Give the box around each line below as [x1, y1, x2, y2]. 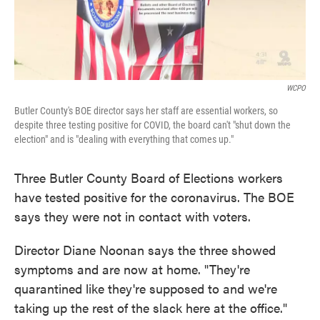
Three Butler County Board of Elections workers [14, 169, 283, 187]
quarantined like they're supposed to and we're [14, 279, 277, 298]
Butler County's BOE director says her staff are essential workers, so [14, 105, 278, 117]
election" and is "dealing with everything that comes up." [14, 134, 234, 146]
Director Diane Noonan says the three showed [14, 241, 276, 259]
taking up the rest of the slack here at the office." [14, 299, 287, 317]
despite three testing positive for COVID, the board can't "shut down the [14, 119, 291, 131]
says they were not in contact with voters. [14, 207, 251, 226]
